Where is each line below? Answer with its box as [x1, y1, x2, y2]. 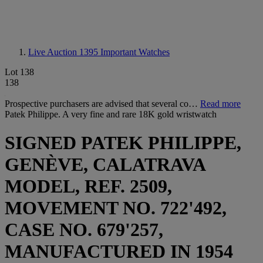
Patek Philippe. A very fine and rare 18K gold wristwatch [5, 109, 217, 119]
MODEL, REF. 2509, [5, 176, 172, 197]
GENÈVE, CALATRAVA [5, 154, 205, 176]
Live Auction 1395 [28, 47, 100, 57]
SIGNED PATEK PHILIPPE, [5, 132, 241, 154]
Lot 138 [5, 67, 34, 77]
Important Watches [100, 47, 170, 57]
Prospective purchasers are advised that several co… [5, 99, 200, 109]
